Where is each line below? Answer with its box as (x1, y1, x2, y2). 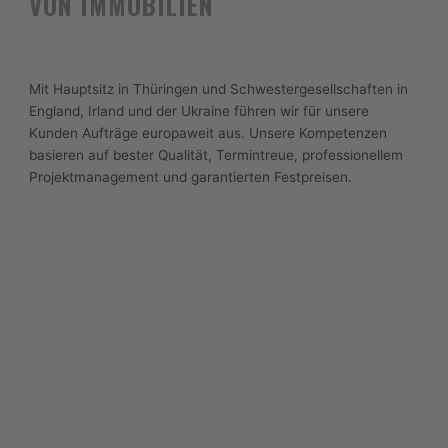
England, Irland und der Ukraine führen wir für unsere (29, 103, 369, 120)
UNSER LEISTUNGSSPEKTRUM (33, 338, 415, 384)
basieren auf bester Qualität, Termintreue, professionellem (29, 147, 403, 164)
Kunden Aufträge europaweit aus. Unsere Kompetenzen (29, 125, 387, 142)
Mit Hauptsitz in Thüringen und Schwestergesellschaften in (29, 81, 408, 98)
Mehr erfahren (170, 228, 278, 251)
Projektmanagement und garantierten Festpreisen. (29, 169, 352, 186)
